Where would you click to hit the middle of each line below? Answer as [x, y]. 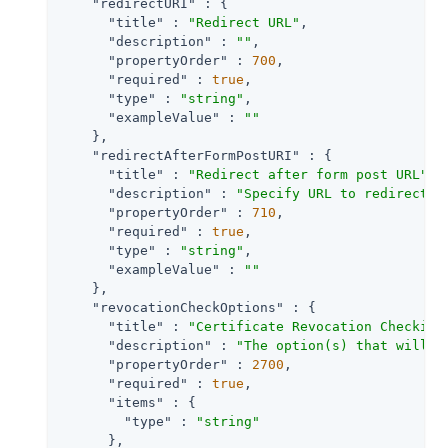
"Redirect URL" [244, 22]
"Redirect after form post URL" [308, 174]
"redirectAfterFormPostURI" [196, 155]
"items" [136, 402]
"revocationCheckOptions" [188, 307]
